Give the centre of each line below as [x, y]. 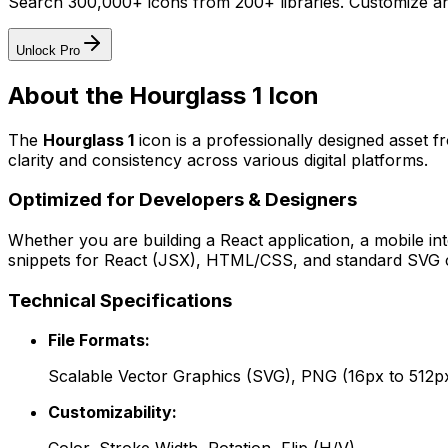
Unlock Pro [48, 50]
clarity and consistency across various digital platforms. [218, 159]
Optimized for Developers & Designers [182, 200]
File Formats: [99, 340]
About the [68, 95]
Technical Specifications [120, 300]
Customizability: [112, 412]
